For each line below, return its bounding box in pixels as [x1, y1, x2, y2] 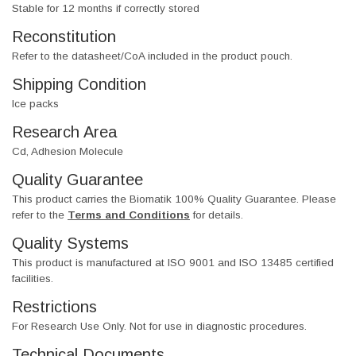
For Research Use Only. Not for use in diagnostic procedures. [12, 320, 307, 333]
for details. [190, 209, 243, 222]
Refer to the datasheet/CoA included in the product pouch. [12, 50, 292, 63]
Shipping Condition [12, 75, 146, 94]
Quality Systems [12, 234, 129, 253]
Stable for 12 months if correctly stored [12, 2, 199, 15]
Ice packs [12, 98, 59, 110]
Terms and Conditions [68, 209, 190, 222]
